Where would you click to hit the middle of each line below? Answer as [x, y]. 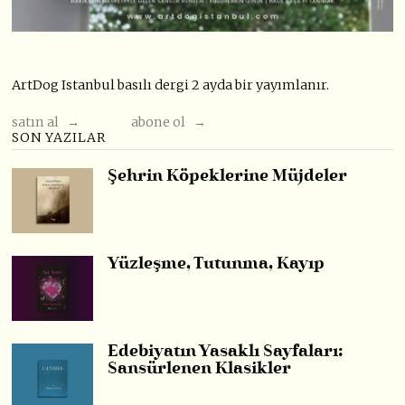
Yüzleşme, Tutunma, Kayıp [217, 264]
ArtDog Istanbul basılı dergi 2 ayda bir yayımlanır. [171, 85]
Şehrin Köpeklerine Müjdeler [228, 176]
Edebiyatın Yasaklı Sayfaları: [226, 352]
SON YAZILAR [59, 137]
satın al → [46, 122]
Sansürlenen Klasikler [200, 369]
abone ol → [169, 122]
